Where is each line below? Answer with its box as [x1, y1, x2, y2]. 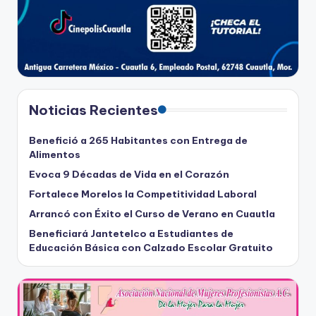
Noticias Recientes [29, 101, 158, 119]
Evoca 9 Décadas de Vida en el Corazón [29, 167, 229, 181]
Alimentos [29, 147, 80, 161]
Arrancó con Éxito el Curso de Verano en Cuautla [29, 207, 275, 220]
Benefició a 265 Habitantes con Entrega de [29, 133, 248, 147]
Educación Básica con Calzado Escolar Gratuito [29, 241, 273, 254]
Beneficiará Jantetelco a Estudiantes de [29, 226, 233, 240]
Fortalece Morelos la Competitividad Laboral [29, 187, 257, 200]
